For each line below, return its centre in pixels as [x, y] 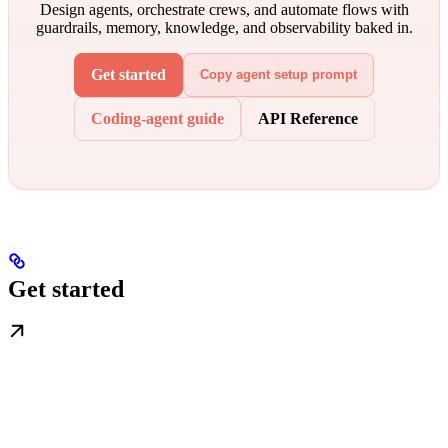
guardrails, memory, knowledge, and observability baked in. [224, 27]
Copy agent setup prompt [278, 75]
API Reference [307, 118]
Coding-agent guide [157, 118]
